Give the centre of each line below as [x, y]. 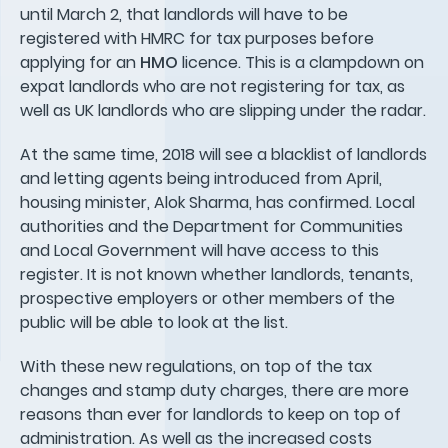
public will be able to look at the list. [154, 322]
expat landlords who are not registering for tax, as [212, 86]
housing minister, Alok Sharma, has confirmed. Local [217, 202]
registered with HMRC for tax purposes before [197, 38]
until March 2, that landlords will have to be [184, 14]
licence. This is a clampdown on [301, 62]
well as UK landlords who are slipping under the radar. [223, 110]
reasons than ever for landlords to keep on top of [210, 414]
